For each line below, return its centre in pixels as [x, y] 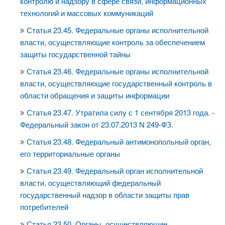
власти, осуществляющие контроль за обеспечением [113, 42]
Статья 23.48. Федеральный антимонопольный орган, [119, 141]
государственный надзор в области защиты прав [105, 195]
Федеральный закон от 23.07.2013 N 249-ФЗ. [97, 124]
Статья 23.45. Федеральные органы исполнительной [118, 30]
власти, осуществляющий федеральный [90, 183]
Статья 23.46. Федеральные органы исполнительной [118, 71]
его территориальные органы [70, 153]
